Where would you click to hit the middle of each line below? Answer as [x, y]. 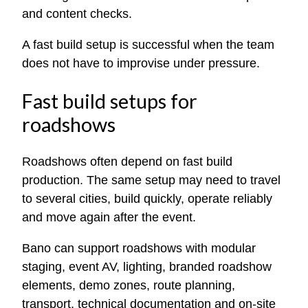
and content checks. [77, 14]
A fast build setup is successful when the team [148, 45]
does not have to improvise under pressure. [141, 64]
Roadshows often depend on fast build [127, 161]
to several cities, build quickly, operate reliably [147, 198]
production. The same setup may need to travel [151, 180]
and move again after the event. [109, 217]
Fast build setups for [110, 101]
